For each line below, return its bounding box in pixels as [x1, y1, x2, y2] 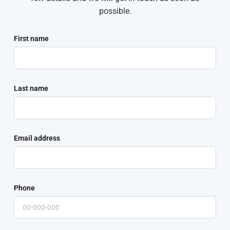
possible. [99, 6, 131, 16]
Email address [14, 133, 60, 142]
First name [14, 34, 49, 43]
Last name [14, 84, 48, 92]
